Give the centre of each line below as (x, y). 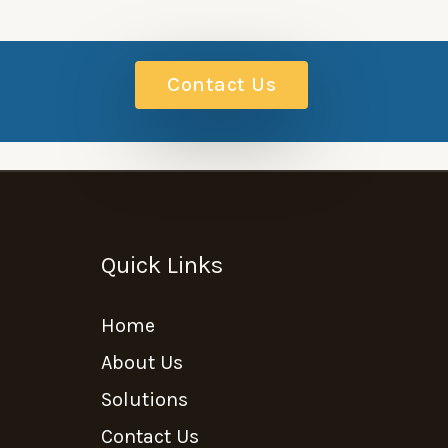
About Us (142, 362)
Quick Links (162, 264)
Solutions (144, 399)
